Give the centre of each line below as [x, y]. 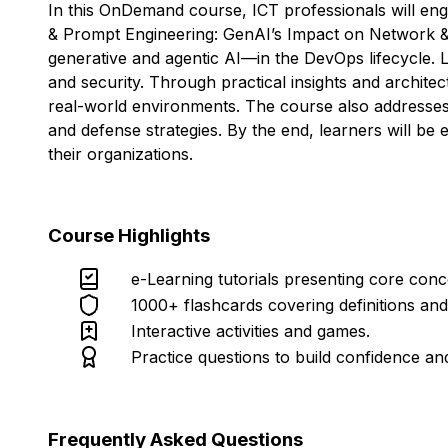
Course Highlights [129, 235]
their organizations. [120, 154]
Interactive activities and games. [250, 331]
